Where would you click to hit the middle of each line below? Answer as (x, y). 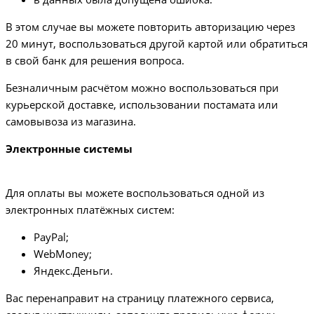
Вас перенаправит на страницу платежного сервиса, (140, 298)
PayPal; (51, 237)
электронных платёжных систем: (90, 210)
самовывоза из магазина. (71, 122)
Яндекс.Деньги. (73, 271)
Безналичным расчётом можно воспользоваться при (142, 88)
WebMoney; (63, 254)
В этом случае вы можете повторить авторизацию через (150, 27)
